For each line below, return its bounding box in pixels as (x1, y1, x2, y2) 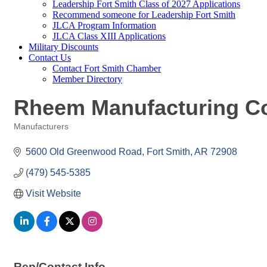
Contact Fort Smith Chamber (52, 63, 161, 73)
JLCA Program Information (52, 20, 156, 30)
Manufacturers (14, 122, 69, 131)
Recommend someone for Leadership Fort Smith (52, 10, 235, 20)
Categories (13, 131, 52, 139)
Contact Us (29, 52, 71, 63)
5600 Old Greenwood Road (26, 147, 142, 157)
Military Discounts (29, 42, 98, 52)
